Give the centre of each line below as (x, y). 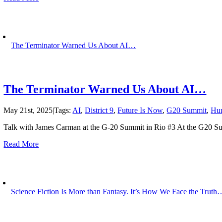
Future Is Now (140, 111)
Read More (21, 144)
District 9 (99, 111)
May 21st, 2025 (28, 111)
